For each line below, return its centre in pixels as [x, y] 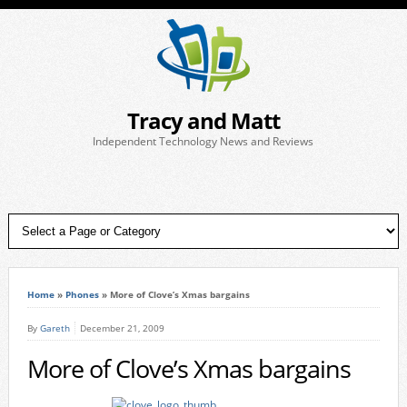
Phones [82, 294]
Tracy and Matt [203, 120]
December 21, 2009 [122, 328]
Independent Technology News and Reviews [203, 141]
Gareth [55, 328]
